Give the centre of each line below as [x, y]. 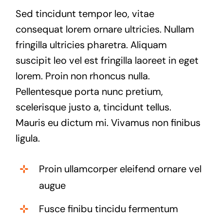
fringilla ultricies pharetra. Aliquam [91, 45]
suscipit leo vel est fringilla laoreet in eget [107, 60]
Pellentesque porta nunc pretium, [89, 91]
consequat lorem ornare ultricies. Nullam [105, 29]
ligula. [27, 138]
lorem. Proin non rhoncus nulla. [82, 76]
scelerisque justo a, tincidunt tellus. [93, 107]
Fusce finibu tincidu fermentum [108, 209]
